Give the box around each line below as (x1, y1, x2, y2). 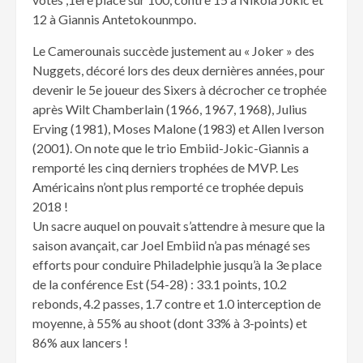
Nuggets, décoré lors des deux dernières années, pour (32, 62, 325, 79)
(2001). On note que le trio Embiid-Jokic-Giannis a (32, 140, 309, 156)
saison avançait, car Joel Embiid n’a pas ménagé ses (32, 237, 310, 254)
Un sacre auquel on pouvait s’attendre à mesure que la (32, 218, 325, 234)
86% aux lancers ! (32, 335, 128, 351)
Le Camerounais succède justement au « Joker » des (32, 43, 314, 59)
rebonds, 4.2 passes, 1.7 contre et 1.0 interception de (32, 296, 321, 312)
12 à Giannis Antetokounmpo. (32, 11, 196, 28)
